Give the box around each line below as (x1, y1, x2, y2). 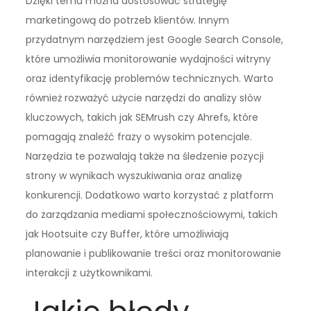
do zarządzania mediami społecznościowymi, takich (26, 207, 278, 221)
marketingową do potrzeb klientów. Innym (26, 12, 230, 27)
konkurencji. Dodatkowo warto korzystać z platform (26, 187, 274, 202)
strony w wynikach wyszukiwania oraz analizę (26, 168, 243, 183)
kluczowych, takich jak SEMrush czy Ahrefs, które (26, 110, 259, 124)
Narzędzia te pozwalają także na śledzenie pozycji (26, 149, 264, 163)
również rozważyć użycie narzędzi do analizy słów (26, 90, 262, 105)
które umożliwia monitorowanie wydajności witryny (26, 51, 271, 66)
